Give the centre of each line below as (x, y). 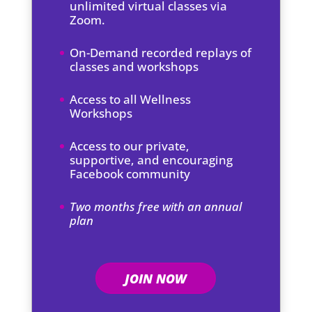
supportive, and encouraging (151, 160)
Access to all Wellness (130, 100)
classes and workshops (134, 66)
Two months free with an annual (155, 207)
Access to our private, (129, 146)
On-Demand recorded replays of (160, 52)
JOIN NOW (156, 278)
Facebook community (130, 174)
